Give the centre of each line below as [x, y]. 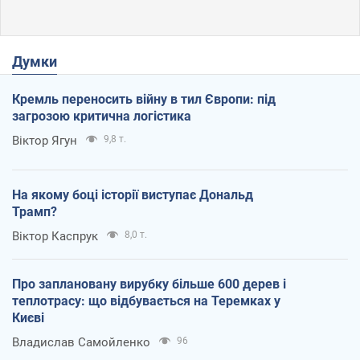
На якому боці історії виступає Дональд [133, 195]
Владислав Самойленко [81, 343]
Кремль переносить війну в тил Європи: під [144, 100]
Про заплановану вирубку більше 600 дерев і [149, 284]
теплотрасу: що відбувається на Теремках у [146, 301]
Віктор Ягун [45, 141]
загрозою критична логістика [102, 117]
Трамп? [35, 212]
